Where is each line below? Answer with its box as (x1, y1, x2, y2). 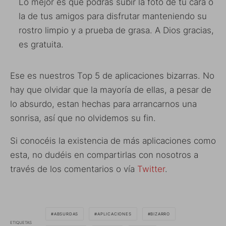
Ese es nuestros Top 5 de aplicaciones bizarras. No (10, 70, 214, 81)
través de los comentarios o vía (10, 163, 137, 174)
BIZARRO (150, 211, 171, 216)
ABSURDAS (53, 211, 79, 216)
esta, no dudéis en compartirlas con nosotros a (10, 149, 198, 160)
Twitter (137, 163, 165, 174)
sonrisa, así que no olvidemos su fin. (10, 112, 156, 123)
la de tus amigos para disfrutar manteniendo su (19, 11, 207, 21)
